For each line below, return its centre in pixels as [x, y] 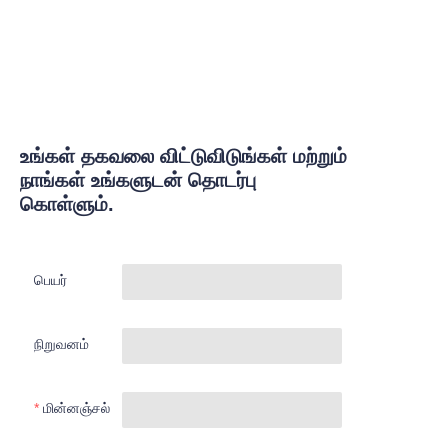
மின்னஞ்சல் [76, 408]
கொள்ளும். [67, 204]
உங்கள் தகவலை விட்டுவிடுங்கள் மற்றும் [183, 156]
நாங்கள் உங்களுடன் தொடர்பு [138, 180]
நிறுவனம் [61, 344]
